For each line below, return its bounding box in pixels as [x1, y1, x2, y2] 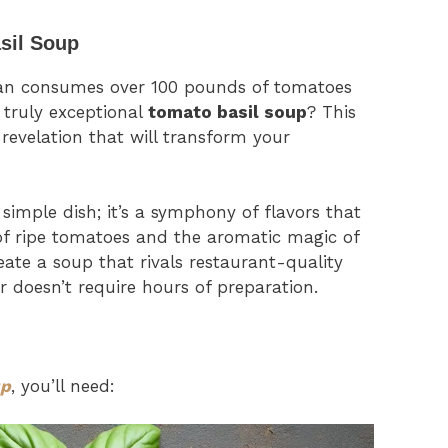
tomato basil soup [148, 101, 307, 122]
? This [307, 101, 356, 122]
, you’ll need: [11, 375, 115, 396]
